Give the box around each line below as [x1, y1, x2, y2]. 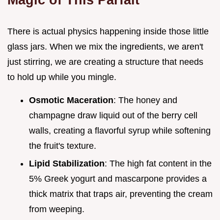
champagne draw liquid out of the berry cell [29, 110, 197, 120]
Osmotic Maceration [29, 95, 113, 105]
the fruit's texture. [29, 140, 96, 151]
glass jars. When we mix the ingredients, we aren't [7, 41, 203, 52]
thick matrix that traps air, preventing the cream [29, 189, 213, 199]
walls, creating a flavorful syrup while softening [29, 125, 211, 136]
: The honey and [113, 95, 177, 105]
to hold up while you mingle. [7, 72, 116, 82]
